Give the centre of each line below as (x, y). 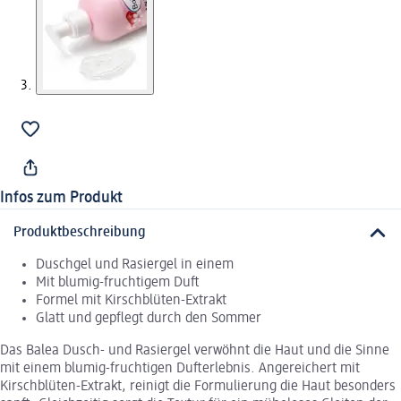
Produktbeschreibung (80, 232)
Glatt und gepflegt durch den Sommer (149, 319)
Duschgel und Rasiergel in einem (135, 265)
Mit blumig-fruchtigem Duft (118, 283)
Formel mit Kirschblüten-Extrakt (131, 301)
